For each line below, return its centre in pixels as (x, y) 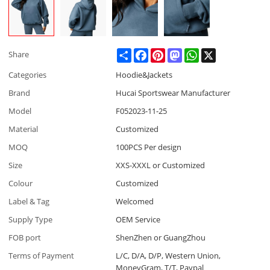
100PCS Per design (149, 147)
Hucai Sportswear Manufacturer (173, 93)
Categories (28, 74)
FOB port (25, 237)
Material (24, 129)
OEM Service (138, 219)
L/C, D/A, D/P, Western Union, (168, 255)
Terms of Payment (42, 255)
